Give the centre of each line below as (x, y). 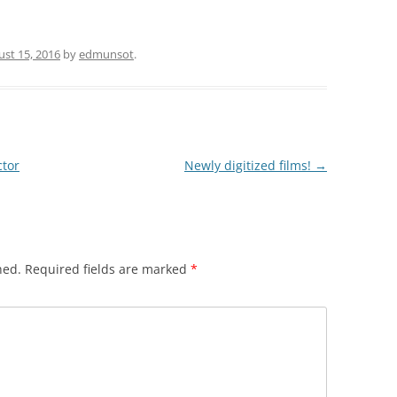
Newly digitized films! (249, 165)
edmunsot (106, 54)
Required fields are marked (108, 269)
